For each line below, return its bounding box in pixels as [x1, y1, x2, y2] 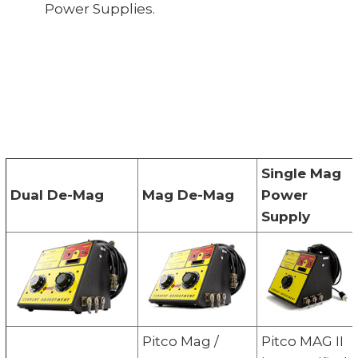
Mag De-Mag [141, 186, 234, 203]
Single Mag [261, 165, 341, 181]
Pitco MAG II [261, 332, 344, 349]
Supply [261, 208, 310, 225]
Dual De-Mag [10, 186, 104, 203]
